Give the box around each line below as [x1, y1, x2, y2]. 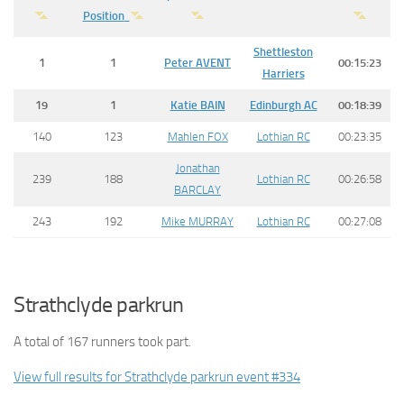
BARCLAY [174, 182, 221, 197]
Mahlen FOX [167, 129, 228, 143]
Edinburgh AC [249, 97, 317, 112]
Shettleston [253, 44, 313, 59]
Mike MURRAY [161, 214, 234, 228]
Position [82, 8, 124, 23]
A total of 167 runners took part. [14, 334, 191, 351]
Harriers [262, 66, 305, 80]
